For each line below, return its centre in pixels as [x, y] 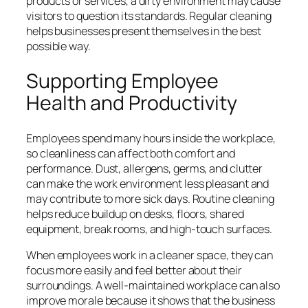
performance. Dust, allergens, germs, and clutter [145, 168]
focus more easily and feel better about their [134, 270]
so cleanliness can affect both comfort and [131, 153]
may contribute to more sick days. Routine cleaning [150, 198]
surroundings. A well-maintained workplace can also [153, 285]
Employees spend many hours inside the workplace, [151, 138]
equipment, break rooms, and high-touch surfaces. [150, 229]
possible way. [58, 46]
